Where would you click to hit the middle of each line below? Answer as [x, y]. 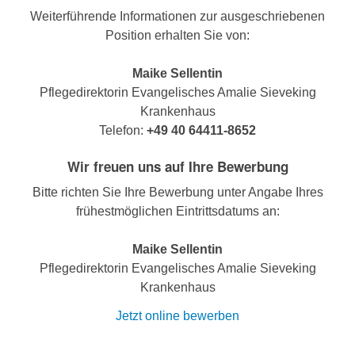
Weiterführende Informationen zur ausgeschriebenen [177, 17]
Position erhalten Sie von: [177, 36]
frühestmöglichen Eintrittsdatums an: [177, 212]
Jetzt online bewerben [177, 316]
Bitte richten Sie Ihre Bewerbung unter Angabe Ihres [177, 193]
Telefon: [123, 131]
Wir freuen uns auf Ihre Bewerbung [177, 167]
